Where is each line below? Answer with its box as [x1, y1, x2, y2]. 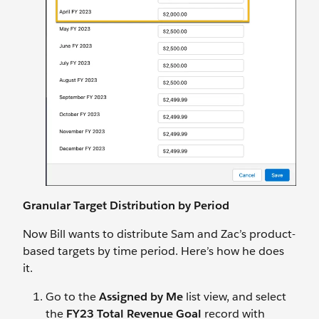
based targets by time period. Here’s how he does [23, 244, 284, 259]
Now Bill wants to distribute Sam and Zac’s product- [23, 226, 296, 242]
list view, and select [183, 289, 286, 305]
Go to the [46, 289, 99, 305]
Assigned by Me [99, 289, 183, 305]
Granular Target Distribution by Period [23, 198, 229, 214]
